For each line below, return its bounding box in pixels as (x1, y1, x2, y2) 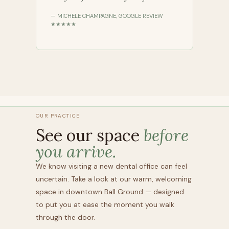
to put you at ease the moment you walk (36, 199, 174, 209)
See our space (36, 124, 144, 146)
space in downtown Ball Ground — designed (36, 187, 184, 196)
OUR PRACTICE (36, 112, 80, 120)
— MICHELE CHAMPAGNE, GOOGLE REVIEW (51, 12, 163, 19)
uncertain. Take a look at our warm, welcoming (36, 174, 192, 184)
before (144, 124, 189, 146)
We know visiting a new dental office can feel (36, 161, 187, 171)
